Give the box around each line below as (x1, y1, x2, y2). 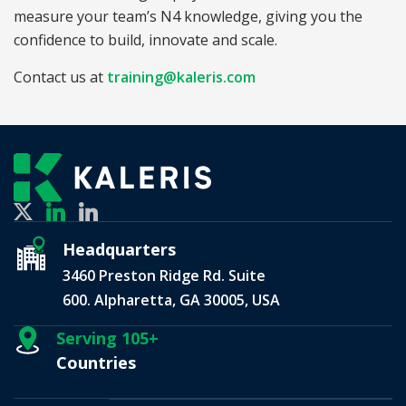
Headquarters (63, 237, 176, 260)
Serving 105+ (56, 326, 159, 349)
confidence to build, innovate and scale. (14, 29, 277, 50)
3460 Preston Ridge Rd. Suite (63, 265, 266, 285)
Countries (56, 351, 136, 373)
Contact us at (14, 66, 107, 87)
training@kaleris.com (107, 66, 256, 87)
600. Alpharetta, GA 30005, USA (63, 289, 280, 310)
